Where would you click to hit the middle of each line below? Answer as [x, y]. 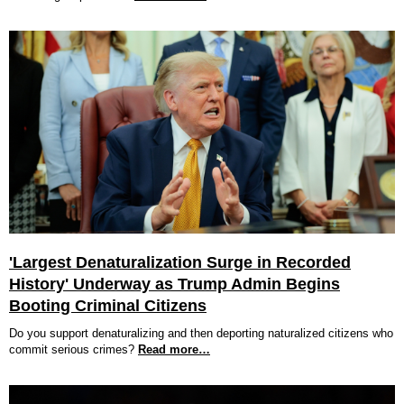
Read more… [174, 349]
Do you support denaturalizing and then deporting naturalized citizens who [201, 333]
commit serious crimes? [72, 349]
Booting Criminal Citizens [108, 306]
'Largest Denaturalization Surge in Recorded [180, 262]
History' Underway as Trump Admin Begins [174, 284]
